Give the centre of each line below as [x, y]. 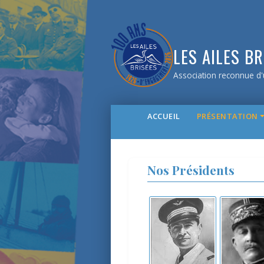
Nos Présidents [191, 170]
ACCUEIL [164, 116]
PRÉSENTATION [227, 116]
